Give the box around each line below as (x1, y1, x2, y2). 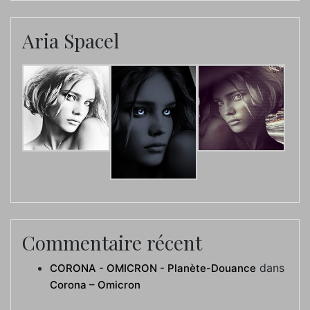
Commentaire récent (22, 230, 202, 256)
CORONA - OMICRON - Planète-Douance (50, 262, 256, 275)
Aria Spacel (22, 27, 119, 53)
